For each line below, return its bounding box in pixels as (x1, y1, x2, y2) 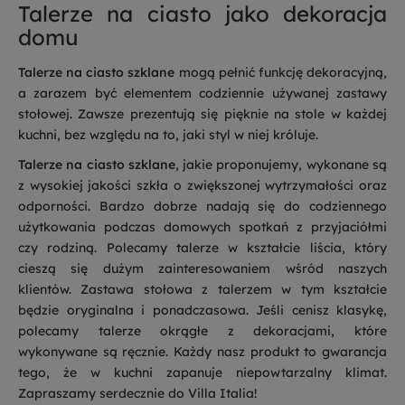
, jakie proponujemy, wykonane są (174, 156, 388, 173)
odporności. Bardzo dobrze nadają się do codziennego (18, 198, 387, 214)
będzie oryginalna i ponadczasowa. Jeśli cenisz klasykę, (18, 302, 387, 318)
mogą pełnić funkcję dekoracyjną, (174, 64, 388, 80)
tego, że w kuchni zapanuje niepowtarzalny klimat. (18, 364, 387, 381)
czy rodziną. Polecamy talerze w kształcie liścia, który (18, 240, 387, 256)
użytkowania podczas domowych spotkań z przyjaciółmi (18, 219, 387, 235)
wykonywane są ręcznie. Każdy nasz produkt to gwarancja (18, 344, 387, 360)
